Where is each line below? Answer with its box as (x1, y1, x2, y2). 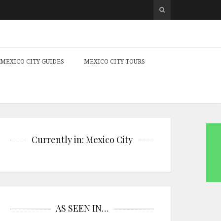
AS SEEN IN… (55, 202, 109, 214)
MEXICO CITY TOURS (84, 57, 145, 66)
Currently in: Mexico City (31, 134, 133, 146)
